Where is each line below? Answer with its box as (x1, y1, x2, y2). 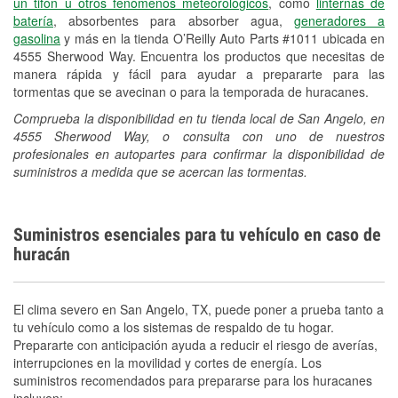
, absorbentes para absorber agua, (53, 11, 294, 29)
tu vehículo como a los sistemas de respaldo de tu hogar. (13, 317, 334, 336)
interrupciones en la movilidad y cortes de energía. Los (13, 353, 322, 371)
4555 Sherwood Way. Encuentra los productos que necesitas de (13, 46, 385, 65)
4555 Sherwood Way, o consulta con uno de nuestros (13, 126, 385, 145)
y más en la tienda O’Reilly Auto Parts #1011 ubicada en (60, 28, 385, 47)
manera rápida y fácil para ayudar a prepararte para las (13, 64, 385, 83)
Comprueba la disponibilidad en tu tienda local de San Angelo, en (13, 108, 385, 127)
